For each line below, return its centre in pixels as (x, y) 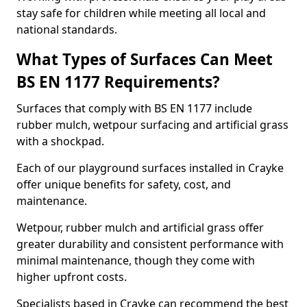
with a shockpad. (60, 141)
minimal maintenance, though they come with (136, 260)
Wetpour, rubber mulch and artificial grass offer (140, 228)
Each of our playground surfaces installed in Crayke (150, 168)
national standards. (67, 29)
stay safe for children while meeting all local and (141, 13)
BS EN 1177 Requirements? (118, 82)
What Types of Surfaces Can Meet (145, 59)
